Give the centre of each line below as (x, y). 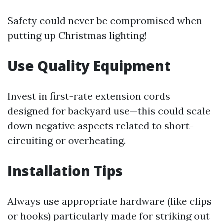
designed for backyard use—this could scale (109, 111)
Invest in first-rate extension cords (89, 96)
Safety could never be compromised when (105, 21)
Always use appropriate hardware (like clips (110, 201)
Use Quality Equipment (89, 66)
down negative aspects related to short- (101, 126)
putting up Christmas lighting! (77, 36)
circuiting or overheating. (67, 141)
